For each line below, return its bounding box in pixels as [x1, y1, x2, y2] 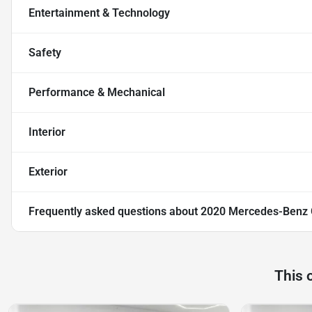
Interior [29, 125, 65, 139]
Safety [29, 46, 61, 60]
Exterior [29, 165, 68, 179]
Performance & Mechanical [29, 86, 165, 100]
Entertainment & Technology [29, 6, 170, 20]
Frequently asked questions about [29, 205, 201, 219]
